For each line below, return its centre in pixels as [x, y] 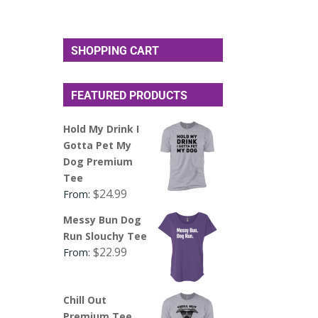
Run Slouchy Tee [105, 236]
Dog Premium [98, 161]
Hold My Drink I [102, 128]
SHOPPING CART [115, 50]
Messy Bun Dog [103, 219]
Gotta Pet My [98, 145]
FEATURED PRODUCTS [130, 95]
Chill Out [85, 300]
